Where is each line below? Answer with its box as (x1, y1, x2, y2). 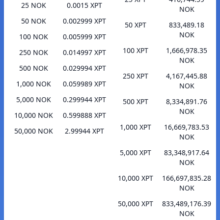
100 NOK (19, 32, 48, 42)
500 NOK (19, 63, 48, 73)
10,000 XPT (118, 173, 153, 183)
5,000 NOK (16, 95, 51, 105)
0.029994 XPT (63, 63, 106, 73)
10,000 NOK (14, 110, 53, 120)
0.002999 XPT (63, 16, 106, 26)
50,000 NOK (14, 126, 53, 136)
